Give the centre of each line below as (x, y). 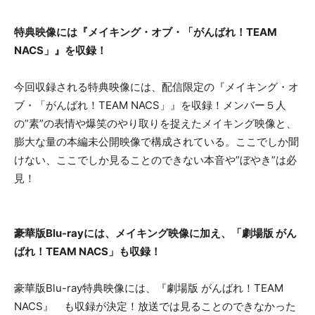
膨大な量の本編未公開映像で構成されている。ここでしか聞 (156, 142)
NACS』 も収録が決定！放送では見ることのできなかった (155, 306)
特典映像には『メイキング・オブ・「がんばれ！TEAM (146, 32)
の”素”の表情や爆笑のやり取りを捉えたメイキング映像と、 (155, 123)
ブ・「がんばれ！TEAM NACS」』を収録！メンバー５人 (150, 105)
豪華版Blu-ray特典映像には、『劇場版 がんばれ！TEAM (149, 288)
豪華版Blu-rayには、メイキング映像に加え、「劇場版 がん (155, 233)
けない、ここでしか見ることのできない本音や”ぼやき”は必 (155, 160)
